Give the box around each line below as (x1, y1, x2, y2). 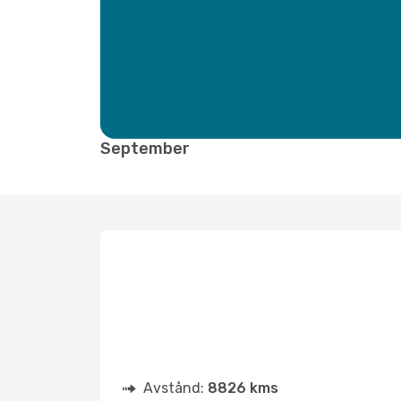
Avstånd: (143, 380, 208, 397)
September (100, 139, 190, 158)
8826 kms (208, 380, 278, 397)
